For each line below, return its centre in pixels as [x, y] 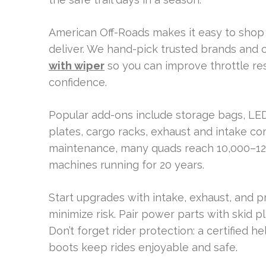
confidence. [78, 82]
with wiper [77, 66]
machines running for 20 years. [126, 165]
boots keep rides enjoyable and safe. [143, 247]
